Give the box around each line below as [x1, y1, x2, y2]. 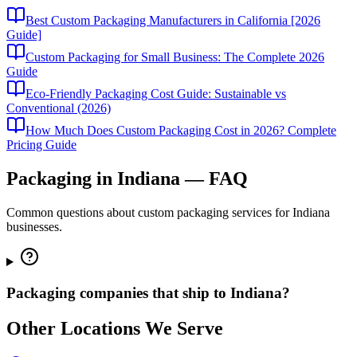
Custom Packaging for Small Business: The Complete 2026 [25, 50, 324, 65]
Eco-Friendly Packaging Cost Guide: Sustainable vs [25, 87, 286, 101]
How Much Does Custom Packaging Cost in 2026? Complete [25, 124, 336, 138]
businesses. [6, 220, 62, 233]
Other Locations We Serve [6, 317, 223, 339]
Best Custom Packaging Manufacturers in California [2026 [25, 14, 320, 28]
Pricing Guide [6, 138, 76, 152]
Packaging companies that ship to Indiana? [6, 284, 290, 301]
